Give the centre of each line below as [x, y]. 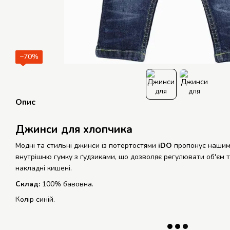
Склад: [28, 184]
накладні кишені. [44, 168]
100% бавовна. [67, 184]
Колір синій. [35, 200]
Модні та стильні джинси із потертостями [86, 146]
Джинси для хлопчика [74, 130]
